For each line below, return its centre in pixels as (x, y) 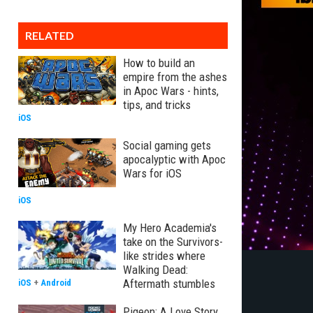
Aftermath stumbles (169, 284)
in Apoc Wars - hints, (171, 91)
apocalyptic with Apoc (174, 159)
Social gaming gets (167, 145)
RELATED (50, 35)
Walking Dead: (155, 270)
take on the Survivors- (173, 242)
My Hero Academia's (170, 228)
